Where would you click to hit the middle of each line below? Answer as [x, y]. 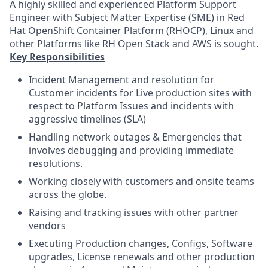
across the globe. [68, 194]
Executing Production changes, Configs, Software [141, 243]
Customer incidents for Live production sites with [140, 93]
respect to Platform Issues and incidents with [131, 106]
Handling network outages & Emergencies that [135, 137]
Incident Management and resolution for [121, 80]
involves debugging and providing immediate [131, 150]
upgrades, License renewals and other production [142, 257]
